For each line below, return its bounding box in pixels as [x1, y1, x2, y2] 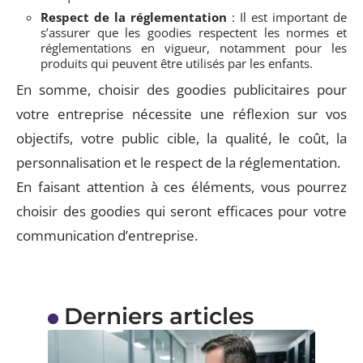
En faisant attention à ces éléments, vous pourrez [16, 177, 347, 196]
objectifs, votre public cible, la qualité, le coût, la [16, 129, 347, 147]
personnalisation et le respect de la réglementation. [16, 153, 340, 172]
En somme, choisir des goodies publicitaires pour [16, 80, 347, 99]
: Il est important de [227, 9, 347, 25]
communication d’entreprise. [16, 226, 198, 245]
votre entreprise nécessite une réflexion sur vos [16, 105, 347, 123]
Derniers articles [63, 301, 254, 330]
